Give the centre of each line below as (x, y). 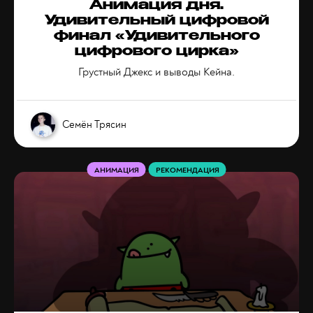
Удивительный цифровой (156, 22)
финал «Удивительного (156, 37)
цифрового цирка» (156, 52)
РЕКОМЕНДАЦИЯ (187, 170)
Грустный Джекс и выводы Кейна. (156, 72)
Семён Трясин (94, 124)
